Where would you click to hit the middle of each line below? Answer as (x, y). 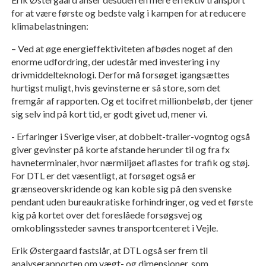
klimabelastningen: (50, 26)
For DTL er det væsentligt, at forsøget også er (103, 176)
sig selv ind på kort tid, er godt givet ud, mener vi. (109, 114)
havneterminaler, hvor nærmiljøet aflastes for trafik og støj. (130, 163)
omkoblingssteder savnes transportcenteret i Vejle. (114, 228)
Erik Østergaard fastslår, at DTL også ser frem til (109, 251)
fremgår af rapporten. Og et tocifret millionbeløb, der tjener (132, 101)
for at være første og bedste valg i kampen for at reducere (128, 13)
